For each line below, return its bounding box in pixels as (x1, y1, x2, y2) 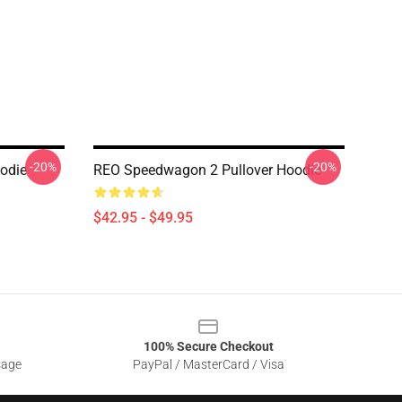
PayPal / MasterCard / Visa (132, 357, 284, 371)
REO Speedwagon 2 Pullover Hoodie (93, 162, 321, 179)
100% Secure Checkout (143, 339, 274, 354)
